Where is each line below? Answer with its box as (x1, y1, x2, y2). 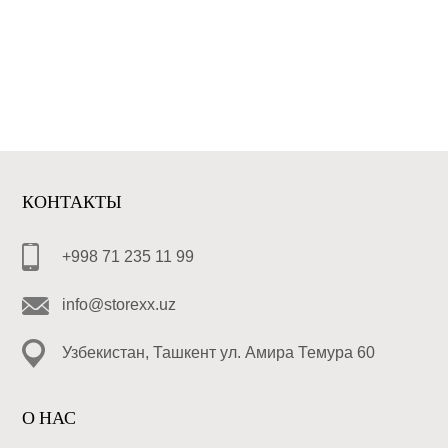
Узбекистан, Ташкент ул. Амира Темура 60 (62, 344, 376, 362)
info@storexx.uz (62, 296, 177, 314)
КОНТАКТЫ (22, 191, 123, 214)
